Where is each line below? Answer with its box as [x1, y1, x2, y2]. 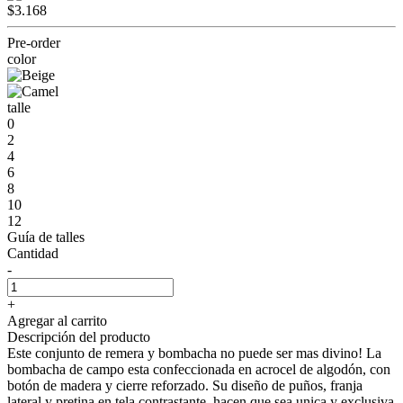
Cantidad [7, 245, 58, 261]
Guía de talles [7, 228, 85, 245]
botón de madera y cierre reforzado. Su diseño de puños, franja [7, 377, 363, 393]
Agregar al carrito [7, 312, 107, 328]
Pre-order [7, 34, 60, 50]
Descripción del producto [7, 328, 150, 345]
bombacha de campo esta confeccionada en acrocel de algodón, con [7, 361, 390, 377]
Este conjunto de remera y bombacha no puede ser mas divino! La [7, 345, 381, 361]
